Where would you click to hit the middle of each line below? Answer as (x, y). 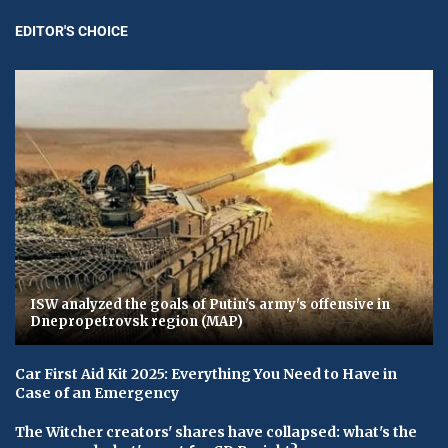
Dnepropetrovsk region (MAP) (136, 321)
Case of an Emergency (97, 392)
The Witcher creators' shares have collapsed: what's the (216, 431)
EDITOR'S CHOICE (71, 30)
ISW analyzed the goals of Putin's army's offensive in (210, 304)
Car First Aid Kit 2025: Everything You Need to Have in (206, 373)
